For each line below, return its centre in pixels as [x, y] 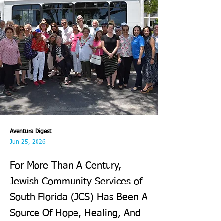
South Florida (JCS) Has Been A [79, 197]
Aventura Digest [31, 132]
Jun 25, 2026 [28, 142]
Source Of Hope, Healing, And [75, 213]
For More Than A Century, [66, 166]
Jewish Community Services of [76, 182]
